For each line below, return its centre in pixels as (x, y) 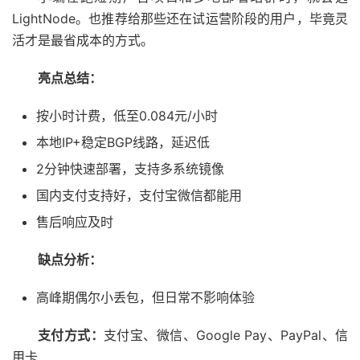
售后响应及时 (75, 221)
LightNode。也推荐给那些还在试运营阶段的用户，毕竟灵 (180, 18)
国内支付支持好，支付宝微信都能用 (139, 195)
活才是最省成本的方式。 (83, 40)
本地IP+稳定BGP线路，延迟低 (123, 142)
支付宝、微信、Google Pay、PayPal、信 (226, 335)
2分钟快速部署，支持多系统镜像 (130, 168)
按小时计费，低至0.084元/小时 (127, 115)
